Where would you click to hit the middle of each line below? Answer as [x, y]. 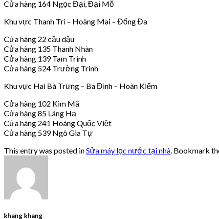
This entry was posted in [45, 150]
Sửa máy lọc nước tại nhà [128, 150]
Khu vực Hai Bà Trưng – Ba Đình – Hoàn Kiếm [81, 86]
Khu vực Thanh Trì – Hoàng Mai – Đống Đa [76, 21]
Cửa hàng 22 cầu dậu [39, 39]
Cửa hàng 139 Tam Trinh [45, 58]
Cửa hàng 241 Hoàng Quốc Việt [58, 123]
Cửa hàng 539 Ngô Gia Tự [48, 132]
